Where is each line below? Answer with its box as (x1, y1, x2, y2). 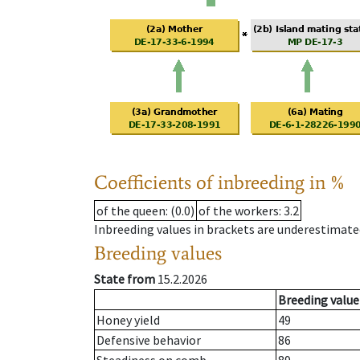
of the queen (96, 202, 166, 219)
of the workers (198, 202, 279, 219)
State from (94, 271, 155, 288)
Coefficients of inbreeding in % (94, 170, 346, 194)
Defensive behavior (96, 332, 201, 349)
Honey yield (96, 312, 160, 329)
